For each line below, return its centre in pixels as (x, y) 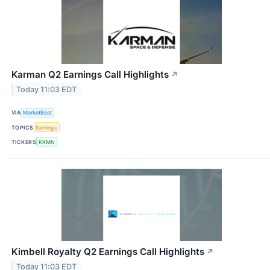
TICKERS (24, 142)
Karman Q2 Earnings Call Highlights (90, 74)
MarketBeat (38, 113)
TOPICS (23, 127)
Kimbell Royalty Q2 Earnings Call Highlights (108, 252)
